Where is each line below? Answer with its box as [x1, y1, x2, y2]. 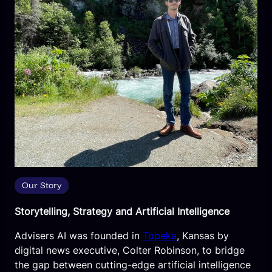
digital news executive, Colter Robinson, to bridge [15, 243, 245, 256]
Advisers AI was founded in [15, 229, 143, 242]
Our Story [22, 179, 61, 191]
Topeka [143, 229, 177, 242]
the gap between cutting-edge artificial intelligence [15, 258, 251, 271]
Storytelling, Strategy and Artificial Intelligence [15, 205, 229, 217]
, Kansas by [177, 229, 229, 242]
